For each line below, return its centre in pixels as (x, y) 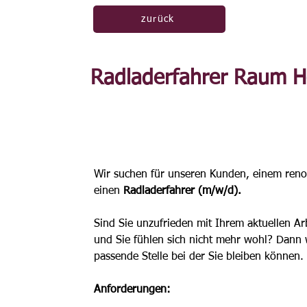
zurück (158, 19)
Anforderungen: (134, 290)
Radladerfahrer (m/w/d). (183, 191)
